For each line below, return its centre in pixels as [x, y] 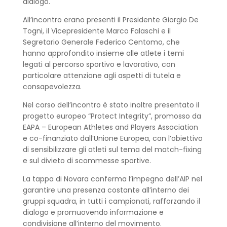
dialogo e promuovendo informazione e [93, 213]
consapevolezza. [52, 87]
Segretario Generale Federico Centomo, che [101, 42]
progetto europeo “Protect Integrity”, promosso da [112, 116]
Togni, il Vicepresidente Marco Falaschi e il [97, 31]
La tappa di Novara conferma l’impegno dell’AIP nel [112, 179]
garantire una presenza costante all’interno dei [106, 190]
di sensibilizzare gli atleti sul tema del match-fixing [112, 150]
